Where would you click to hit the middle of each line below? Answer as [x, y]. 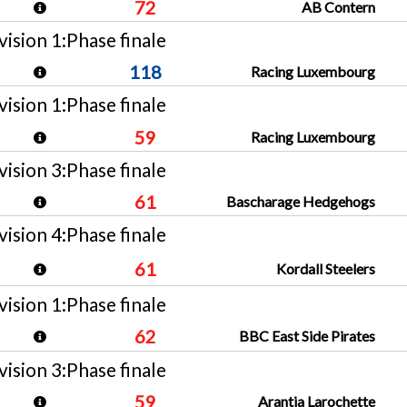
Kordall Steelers [326, 269]
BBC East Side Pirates [308, 336]
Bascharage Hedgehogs [301, 201]
